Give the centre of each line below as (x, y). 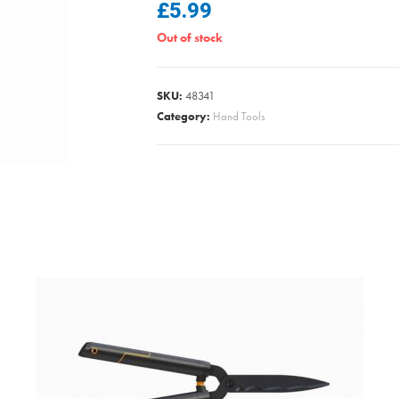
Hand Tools (239, 116)
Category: (185, 116)
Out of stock (190, 37)
